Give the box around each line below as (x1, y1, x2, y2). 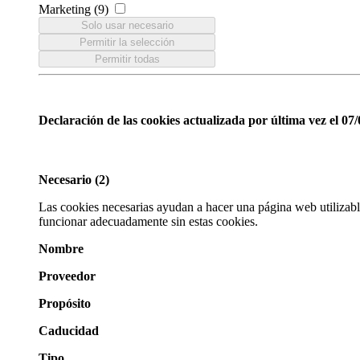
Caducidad (39, 323, 99, 337)
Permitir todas (94, 53, 160, 65)
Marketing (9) (39, 2, 112, 16)
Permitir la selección (80, 36, 174, 48)
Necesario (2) (39, 172, 109, 186)
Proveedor (39, 268, 96, 283)
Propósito (39, 296, 91, 310)
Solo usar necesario (80, 19, 174, 31)
